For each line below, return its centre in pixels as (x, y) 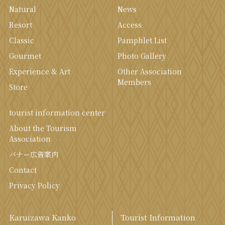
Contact (23, 170)
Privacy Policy (34, 186)
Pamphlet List (142, 40)
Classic (21, 40)
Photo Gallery (142, 56)
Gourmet (25, 56)
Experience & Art (39, 72)
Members (134, 82)
